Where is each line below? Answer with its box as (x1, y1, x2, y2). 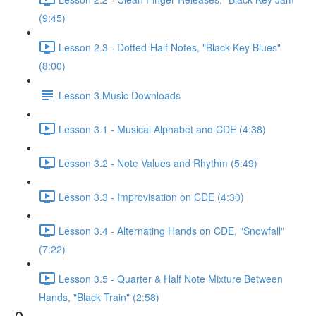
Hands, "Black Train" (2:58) (39, 290, 159, 304)
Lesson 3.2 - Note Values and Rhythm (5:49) (59, 155, 257, 170)
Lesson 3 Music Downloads (59, 87, 181, 102)
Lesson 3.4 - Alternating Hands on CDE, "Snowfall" (59, 223, 284, 238)
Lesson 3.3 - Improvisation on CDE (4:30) (59, 189, 244, 204)
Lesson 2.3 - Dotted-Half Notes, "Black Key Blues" (59, 39, 281, 54)
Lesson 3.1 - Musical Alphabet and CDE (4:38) (59, 121, 266, 136)
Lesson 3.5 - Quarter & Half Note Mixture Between (59, 271, 283, 286)
